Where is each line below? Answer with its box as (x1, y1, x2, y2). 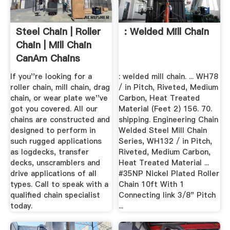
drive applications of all (10, 168, 97, 179)
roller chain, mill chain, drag (10, 82, 110, 92)
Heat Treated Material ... (119, 157, 209, 168)
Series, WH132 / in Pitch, (119, 136, 213, 146)
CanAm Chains (15, 52, 80, 65)
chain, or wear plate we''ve (10, 92, 108, 103)
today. (10, 200, 32, 211)
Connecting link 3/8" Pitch (119, 189, 216, 200)
